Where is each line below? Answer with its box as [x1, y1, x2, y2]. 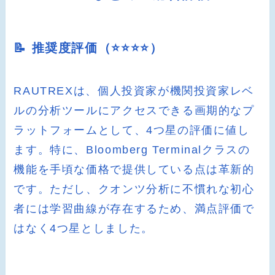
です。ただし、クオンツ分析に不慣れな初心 [14, 182, 255, 195]
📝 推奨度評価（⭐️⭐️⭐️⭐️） [14, 41, 163, 55]
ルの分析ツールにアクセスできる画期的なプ [14, 104, 255, 117]
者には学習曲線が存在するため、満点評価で [14, 202, 255, 215]
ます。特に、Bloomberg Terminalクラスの [14, 143, 250, 156]
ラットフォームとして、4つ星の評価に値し [14, 123, 250, 136]
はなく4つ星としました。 [14, 222, 153, 234]
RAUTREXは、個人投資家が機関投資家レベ [14, 84, 254, 97]
